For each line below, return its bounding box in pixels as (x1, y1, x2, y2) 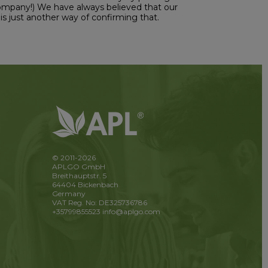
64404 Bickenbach (51, 180, 118, 190)
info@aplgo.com (102, 207, 160, 217)
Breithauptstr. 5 (51, 171, 106, 181)
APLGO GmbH (51, 162, 105, 172)
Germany (51, 189, 86, 199)
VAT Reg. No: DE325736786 (51, 198, 147, 208)
